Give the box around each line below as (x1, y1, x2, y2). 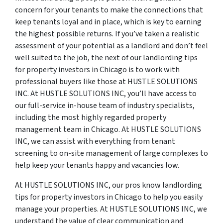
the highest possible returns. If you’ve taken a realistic (15, 28, 199, 39)
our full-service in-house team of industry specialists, (15, 100, 195, 111)
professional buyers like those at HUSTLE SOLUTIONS (15, 76, 198, 87)
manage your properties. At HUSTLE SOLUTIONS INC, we (15, 204, 207, 215)
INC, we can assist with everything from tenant (15, 136, 175, 147)
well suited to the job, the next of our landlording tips (15, 52, 198, 63)
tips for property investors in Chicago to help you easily (15, 192, 203, 203)
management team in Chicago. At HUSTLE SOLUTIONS (15, 124, 201, 135)
